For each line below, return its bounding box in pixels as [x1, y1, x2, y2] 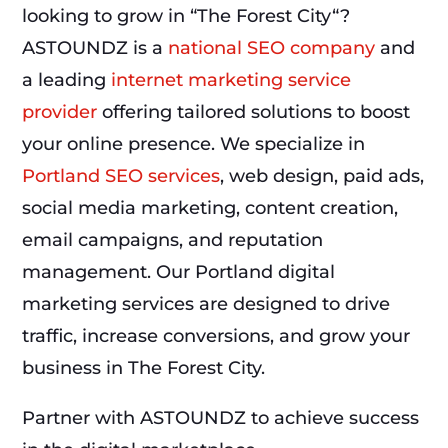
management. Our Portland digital [22, 261, 336, 284]
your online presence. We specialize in [22, 133, 366, 156]
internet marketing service [111, 69, 352, 92]
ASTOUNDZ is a [22, 37, 169, 60]
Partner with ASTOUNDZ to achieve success [22, 407, 420, 430]
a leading [22, 69, 112, 92]
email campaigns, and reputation [22, 229, 324, 252]
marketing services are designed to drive [22, 293, 391, 316]
